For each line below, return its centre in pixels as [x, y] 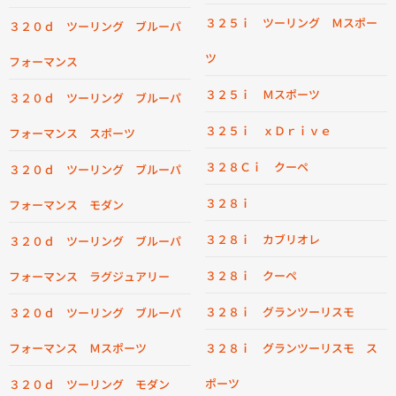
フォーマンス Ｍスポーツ [78, 348]
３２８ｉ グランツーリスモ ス [291, 348]
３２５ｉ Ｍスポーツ [263, 94]
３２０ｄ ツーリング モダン [89, 384]
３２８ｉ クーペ [251, 275]
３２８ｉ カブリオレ [263, 239]
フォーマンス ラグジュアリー [89, 276]
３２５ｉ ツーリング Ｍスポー [291, 23]
